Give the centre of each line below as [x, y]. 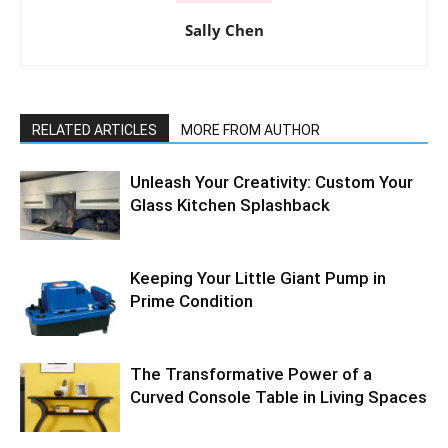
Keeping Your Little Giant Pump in [258, 278]
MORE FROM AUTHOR [250, 130]
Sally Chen [224, 30]
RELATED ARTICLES [94, 130]
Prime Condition [191, 301]
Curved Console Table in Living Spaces [278, 397]
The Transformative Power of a [251, 374]
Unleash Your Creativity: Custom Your [271, 182]
